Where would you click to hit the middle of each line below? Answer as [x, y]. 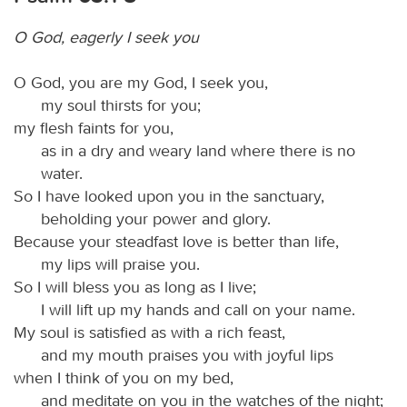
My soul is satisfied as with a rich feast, [149, 332]
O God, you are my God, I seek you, [141, 82]
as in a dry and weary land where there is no [198, 150]
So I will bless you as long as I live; [135, 287]
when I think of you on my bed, [124, 377]
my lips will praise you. [120, 264]
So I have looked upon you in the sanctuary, [169, 196]
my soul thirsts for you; [121, 105]
